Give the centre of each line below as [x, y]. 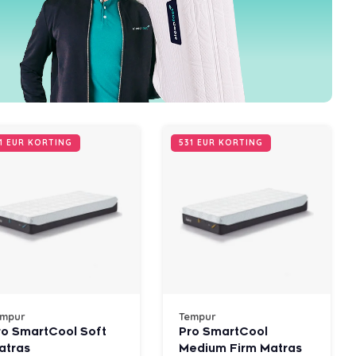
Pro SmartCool [223, 331]
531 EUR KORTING [221, 142]
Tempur [197, 316]
